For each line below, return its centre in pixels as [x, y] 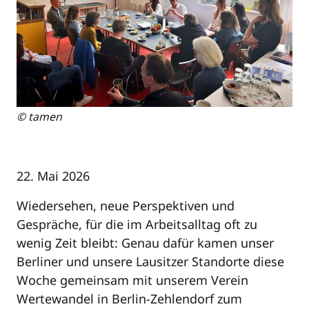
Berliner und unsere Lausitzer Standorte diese [150, 262]
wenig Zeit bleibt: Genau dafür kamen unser [145, 243]
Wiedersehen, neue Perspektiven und [126, 206]
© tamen [39, 117]
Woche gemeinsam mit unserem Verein [132, 280]
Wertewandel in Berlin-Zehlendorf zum [129, 299]
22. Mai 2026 [53, 176]
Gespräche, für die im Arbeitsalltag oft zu [137, 225]
